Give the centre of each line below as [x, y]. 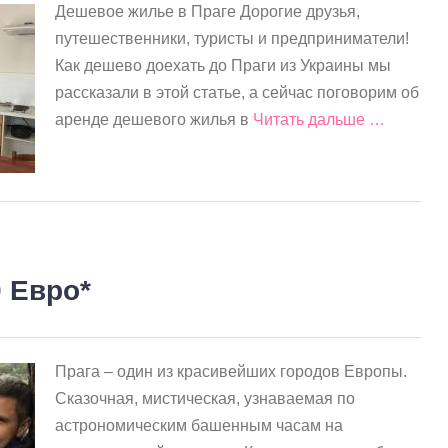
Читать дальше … [319, 119]
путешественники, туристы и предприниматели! [232, 38]
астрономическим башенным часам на [199, 425]
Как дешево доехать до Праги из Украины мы [223, 65]
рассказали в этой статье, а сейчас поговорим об [237, 92]
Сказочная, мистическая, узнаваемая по [205, 398]
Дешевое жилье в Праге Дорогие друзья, [207, 11]
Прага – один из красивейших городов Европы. [231, 371]
